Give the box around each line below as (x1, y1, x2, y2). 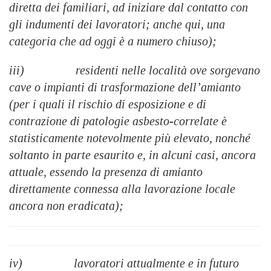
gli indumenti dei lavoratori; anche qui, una (9, 18, 225, 31)
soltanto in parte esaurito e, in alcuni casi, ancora (9, 148, 256, 162)
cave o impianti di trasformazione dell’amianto (9, 80, 241, 94)
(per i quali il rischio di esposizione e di (9, 97, 206, 111)
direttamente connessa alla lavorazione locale (9, 182, 235, 196)
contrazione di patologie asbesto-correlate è (9, 114, 227, 128)
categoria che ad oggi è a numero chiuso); (9, 34, 217, 48)
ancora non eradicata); (9, 199, 123, 213)
